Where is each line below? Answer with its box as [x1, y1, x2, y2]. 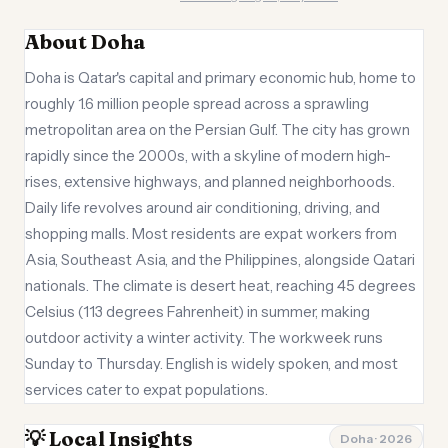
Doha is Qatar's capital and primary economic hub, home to [25, 68, 416, 87]
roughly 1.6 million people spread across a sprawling [25, 94, 369, 113]
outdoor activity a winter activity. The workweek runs [25, 328, 383, 347]
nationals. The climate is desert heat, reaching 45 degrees [25, 276, 416, 295]
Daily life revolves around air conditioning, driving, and [25, 198, 380, 217]
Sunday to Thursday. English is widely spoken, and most [25, 354, 398, 373]
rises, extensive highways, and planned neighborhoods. [25, 172, 395, 191]
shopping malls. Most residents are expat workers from [25, 224, 397, 243]
